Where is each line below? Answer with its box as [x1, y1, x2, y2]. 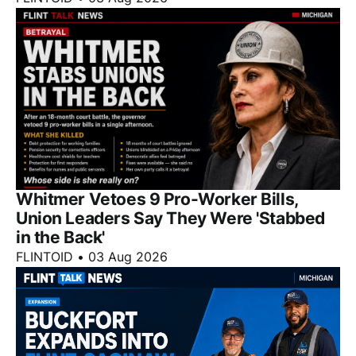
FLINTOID [16, 249, 73, 265]
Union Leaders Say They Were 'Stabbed [16, 208, 325, 229]
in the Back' [16, 227, 105, 248]
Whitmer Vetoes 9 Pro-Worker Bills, [16, 189, 298, 210]
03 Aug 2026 [88, 249, 168, 265]
